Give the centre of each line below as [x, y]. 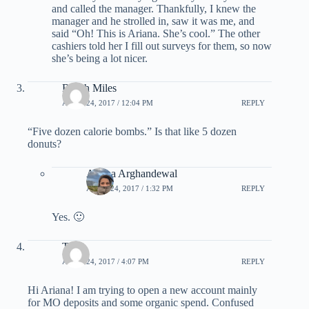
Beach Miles [89, 88]
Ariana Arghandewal [132, 173]
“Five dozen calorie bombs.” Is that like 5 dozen [132, 131]
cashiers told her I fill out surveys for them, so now [162, 46]
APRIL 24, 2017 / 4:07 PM [106, 262]
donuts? [44, 143]
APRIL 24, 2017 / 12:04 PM [108, 103]
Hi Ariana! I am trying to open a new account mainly [142, 290]
